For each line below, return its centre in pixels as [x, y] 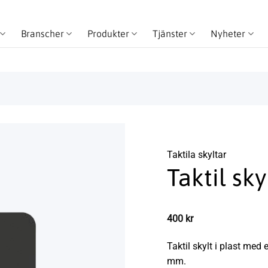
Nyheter [228, 33]
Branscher [42, 33]
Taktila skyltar [197, 155]
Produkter [108, 33]
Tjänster [170, 33]
